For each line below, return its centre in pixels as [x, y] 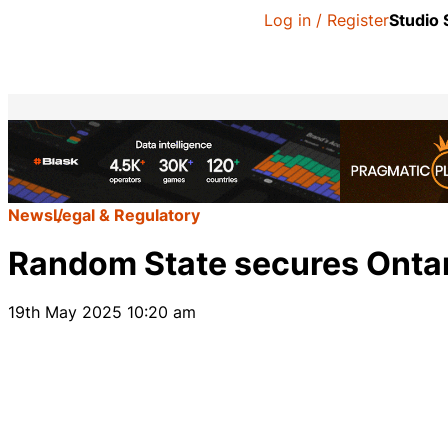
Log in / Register [326, 20]
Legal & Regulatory [126, 215]
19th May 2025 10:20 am [102, 312]
